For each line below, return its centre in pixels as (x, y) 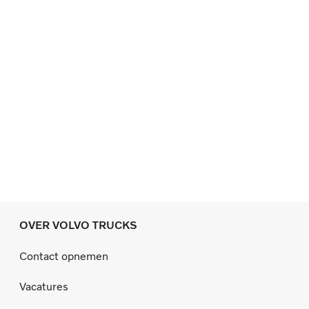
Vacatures (44, 286)
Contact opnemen (64, 256)
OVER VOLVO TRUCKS (78, 225)
